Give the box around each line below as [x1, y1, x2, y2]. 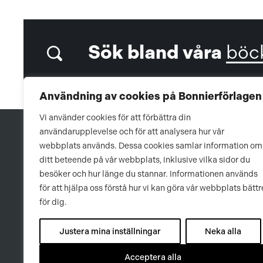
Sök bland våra [88, 41, 222, 64]
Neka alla [205, 227, 242, 236]
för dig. [39, 197, 67, 207]
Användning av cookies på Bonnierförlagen [39, 90, 262, 103]
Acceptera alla [124, 252, 181, 262]
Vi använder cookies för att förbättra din [39, 113, 191, 122]
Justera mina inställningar [59, 227, 161, 236]
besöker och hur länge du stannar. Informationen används [39, 169, 258, 178]
